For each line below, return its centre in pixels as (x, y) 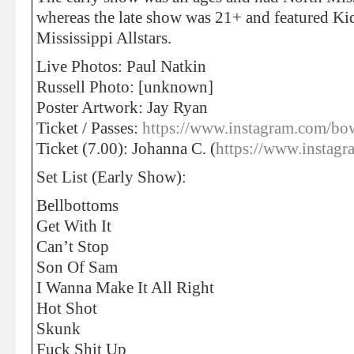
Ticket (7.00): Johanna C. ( (126, 149)
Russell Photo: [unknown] (125, 87)
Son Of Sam (77, 267)
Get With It (74, 226)
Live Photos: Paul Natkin (121, 66)
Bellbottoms (77, 205)
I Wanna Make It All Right (125, 288)
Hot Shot (67, 308)
